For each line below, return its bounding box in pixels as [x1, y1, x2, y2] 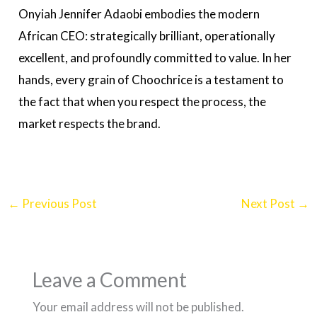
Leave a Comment [32, 267, 187, 292]
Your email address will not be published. [32, 299, 244, 314]
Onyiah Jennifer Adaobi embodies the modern [18, 6, 260, 22]
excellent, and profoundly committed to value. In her [18, 50, 292, 66]
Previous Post [20, 196, 98, 212]
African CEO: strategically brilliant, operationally [18, 28, 276, 44]
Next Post [241, 196, 297, 212]
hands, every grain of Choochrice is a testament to [18, 72, 284, 88]
